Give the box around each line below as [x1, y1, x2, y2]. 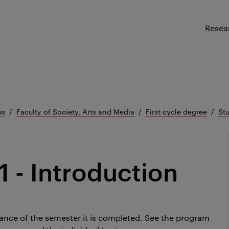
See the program [145, 212, 210, 223]
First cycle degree [146, 106, 207, 117]
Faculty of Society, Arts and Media [16, 106, 134, 117]
